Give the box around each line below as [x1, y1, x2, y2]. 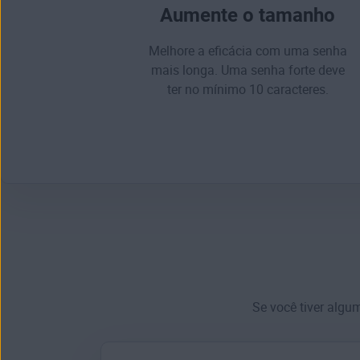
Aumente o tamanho [160, 4, 335, 27]
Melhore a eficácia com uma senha [148, 43, 347, 59]
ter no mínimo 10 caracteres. [166, 82, 329, 98]
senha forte [250, 63, 315, 79]
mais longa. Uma [150, 63, 251, 79]
